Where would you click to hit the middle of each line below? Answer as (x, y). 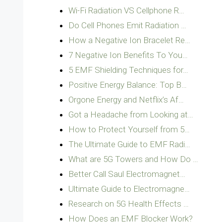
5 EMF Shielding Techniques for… (128, 70)
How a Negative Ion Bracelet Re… (129, 40)
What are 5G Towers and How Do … (133, 159)
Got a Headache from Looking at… (131, 114)
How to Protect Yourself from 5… (129, 129)
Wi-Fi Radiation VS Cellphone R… (126, 10)
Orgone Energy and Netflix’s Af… (126, 100)
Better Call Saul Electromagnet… (127, 174)
